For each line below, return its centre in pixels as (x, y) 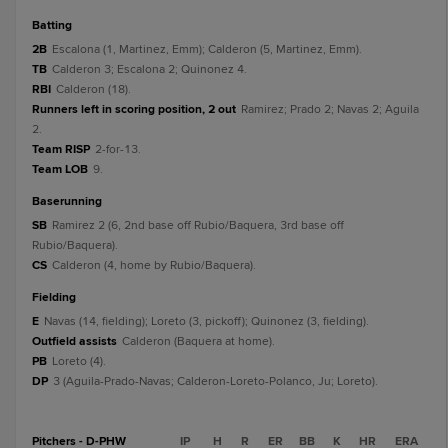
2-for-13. (118, 149)
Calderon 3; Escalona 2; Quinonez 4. (149, 69)
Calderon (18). (93, 89)
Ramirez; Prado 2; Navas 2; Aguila (330, 109)
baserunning (71, 201)
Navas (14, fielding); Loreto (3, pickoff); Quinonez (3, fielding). (206, 321)
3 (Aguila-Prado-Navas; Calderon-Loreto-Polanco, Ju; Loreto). (215, 381)
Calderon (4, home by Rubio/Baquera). (154, 265)
